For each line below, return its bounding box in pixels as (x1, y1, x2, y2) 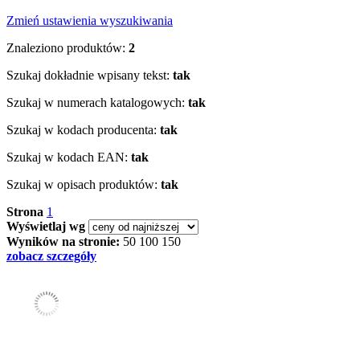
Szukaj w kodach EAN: (6, 149, 128, 164)
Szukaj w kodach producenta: (6, 122, 157, 137)
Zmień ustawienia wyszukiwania (6, 13, 173, 27)
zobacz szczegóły (6, 248, 96, 263)
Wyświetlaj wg (6, 219, 85, 233)
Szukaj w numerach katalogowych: (6, 95, 185, 109)
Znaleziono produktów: (6, 40, 125, 55)
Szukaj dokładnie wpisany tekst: (6, 67, 170, 82)
